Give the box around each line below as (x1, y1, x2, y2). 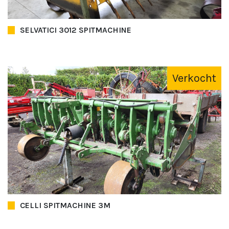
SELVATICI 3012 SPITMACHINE (20, 25, 131, 35)
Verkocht (172, 71, 216, 85)
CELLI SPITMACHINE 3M (20, 200, 110, 210)
